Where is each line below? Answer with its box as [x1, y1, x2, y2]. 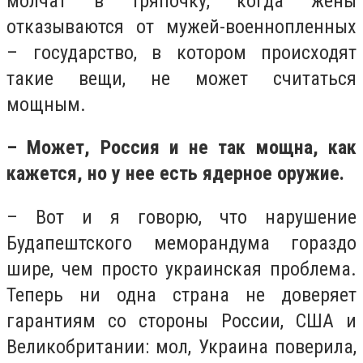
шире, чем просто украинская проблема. [6, 257, 357, 280]
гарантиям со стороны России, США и [6, 309, 357, 332]
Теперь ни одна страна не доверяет [6, 283, 357, 306]
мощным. [6, 92, 86, 116]
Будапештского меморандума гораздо [6, 231, 357, 254]
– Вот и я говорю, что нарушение [6, 205, 357, 228]
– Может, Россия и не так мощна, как [6, 136, 357, 160]
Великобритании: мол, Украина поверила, [6, 335, 357, 358]
